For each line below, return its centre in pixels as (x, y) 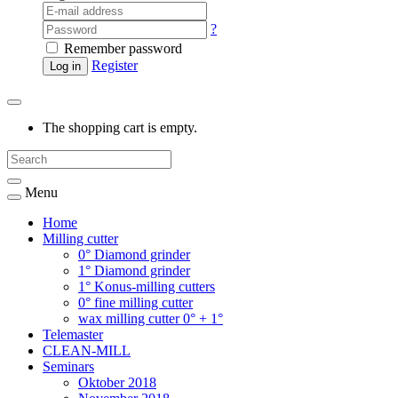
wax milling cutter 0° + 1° (151, 318)
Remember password (121, 48)
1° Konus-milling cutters (147, 287)
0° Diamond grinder (134, 255)
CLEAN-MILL (87, 350)
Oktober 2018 (117, 382)
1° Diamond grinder (134, 271)
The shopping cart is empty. (120, 127)
